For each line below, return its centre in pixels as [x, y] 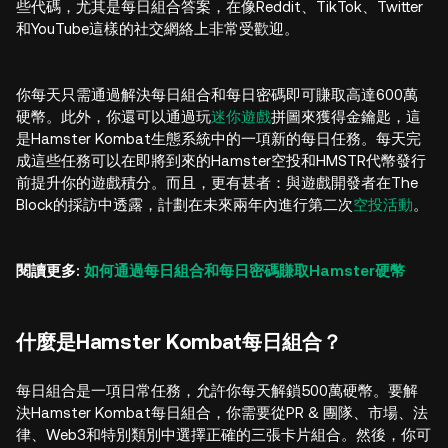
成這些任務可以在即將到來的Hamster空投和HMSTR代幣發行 [221, 160]
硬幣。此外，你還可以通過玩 [113, 116]
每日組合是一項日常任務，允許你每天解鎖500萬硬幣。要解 [217, 390]
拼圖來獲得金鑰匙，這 [346, 116]
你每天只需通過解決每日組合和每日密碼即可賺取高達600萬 [217, 94]
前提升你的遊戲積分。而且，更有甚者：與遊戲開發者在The [217, 182]
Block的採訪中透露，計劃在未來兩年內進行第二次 [184, 204]
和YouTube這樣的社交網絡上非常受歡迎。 [157, 28]
